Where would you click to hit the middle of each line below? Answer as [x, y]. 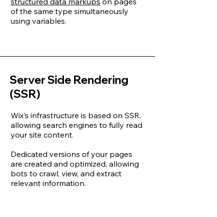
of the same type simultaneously [70, 11]
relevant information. [48, 183]
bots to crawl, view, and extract [66, 173]
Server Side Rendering [69, 80]
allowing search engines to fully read [77, 125]
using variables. [39, 21]
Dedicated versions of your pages [71, 154]
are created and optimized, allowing [75, 164]
